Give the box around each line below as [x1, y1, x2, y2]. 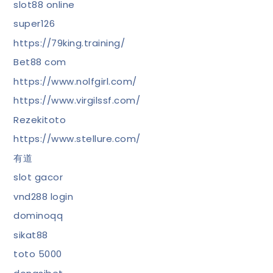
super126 [13, 17, 55, 30]
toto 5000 [13, 247, 62, 260]
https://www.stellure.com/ [13, 132, 141, 145]
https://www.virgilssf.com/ [13, 94, 141, 107]
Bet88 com [13, 55, 66, 68]
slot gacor [13, 171, 63, 183]
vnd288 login [13, 190, 74, 203]
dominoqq [13, 209, 63, 222]
